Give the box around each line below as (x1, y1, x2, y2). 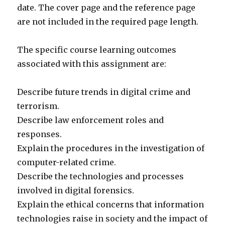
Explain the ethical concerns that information (17, 199, 204, 210)
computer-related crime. (17, 157, 117, 168)
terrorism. (17, 101, 60, 111)
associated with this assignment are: (17, 59, 167, 69)
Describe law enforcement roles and (17, 115, 164, 126)
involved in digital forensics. (17, 185, 135, 196)
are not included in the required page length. (17, 17, 199, 27)
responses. (17, 129, 62, 140)
